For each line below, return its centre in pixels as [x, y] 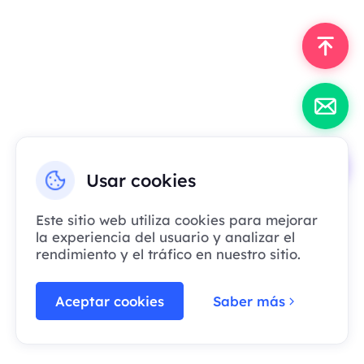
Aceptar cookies [109, 301]
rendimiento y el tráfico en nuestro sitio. [168, 254]
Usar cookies [141, 180]
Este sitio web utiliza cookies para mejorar [177, 220]
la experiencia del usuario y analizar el [165, 237]
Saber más [249, 301]
